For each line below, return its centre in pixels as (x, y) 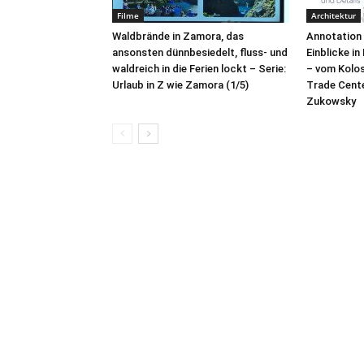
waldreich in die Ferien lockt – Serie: (199, 69)
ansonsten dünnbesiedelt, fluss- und (200, 52)
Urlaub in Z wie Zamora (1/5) (180, 85)
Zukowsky (331, 101)
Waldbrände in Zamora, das (178, 36)
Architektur (334, 15)
